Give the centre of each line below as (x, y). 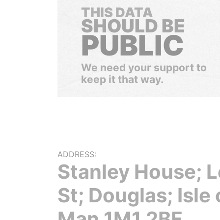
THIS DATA (117, 13)
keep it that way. (122, 79)
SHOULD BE (133, 26)
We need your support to (144, 68)
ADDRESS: (77, 154)
